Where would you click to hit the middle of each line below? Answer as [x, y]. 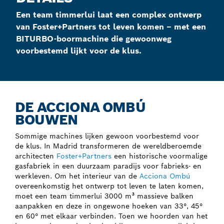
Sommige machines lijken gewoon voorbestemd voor [107, 136]
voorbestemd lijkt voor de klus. [79, 50]
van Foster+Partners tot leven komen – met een [111, 26]
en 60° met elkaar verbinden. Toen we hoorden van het [111, 216]
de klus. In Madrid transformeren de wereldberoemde [108, 146]
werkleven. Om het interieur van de [77, 176]
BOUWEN [46, 119]
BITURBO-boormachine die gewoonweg [94, 38]
